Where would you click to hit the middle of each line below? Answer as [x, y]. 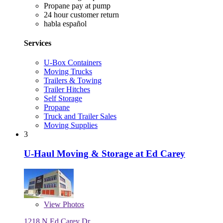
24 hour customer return [81, 14]
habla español [65, 23]
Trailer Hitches [67, 90]
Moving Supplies [71, 125]
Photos [72, 204]
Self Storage [63, 99]
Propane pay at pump [77, 5]
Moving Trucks [68, 72]
